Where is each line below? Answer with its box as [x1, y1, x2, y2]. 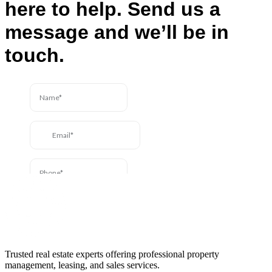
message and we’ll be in [5, 21, 229, 43]
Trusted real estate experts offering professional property [5, 249, 219, 260]
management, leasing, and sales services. [5, 260, 160, 271]
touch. [5, 44, 70, 66]
